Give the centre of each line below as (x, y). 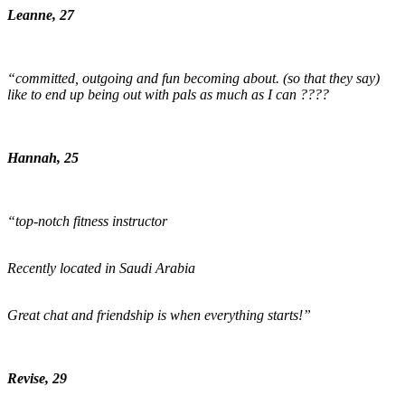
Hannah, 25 (43, 158)
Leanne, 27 (41, 15)
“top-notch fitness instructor (87, 221)
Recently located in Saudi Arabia (101, 268)
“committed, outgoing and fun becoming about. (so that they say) (193, 79)
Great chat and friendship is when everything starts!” (159, 316)
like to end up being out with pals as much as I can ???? (168, 95)
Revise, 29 (37, 379)
